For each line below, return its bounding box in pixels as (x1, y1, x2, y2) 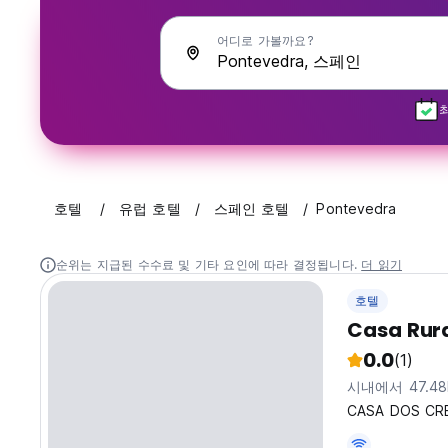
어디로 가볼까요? (217, 33, 314, 48)
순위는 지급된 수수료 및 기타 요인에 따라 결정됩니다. (56, 257, 362, 273)
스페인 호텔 (213, 200, 290, 218)
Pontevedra (316, 200, 397, 218)
